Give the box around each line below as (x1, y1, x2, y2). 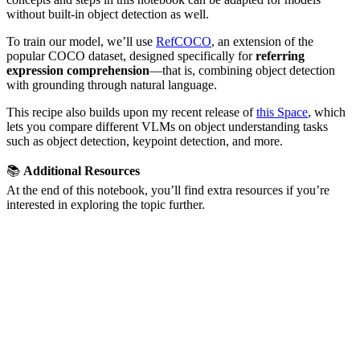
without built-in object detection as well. (6, 7, 209, 22)
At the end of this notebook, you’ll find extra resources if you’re (6, 183, 329, 198)
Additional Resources (23, 164, 140, 178)
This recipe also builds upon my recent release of (6, 105, 256, 120)
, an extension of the (211, 35, 313, 49)
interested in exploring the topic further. (6, 198, 205, 212)
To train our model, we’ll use (6, 35, 156, 49)
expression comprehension (6, 63, 149, 78)
